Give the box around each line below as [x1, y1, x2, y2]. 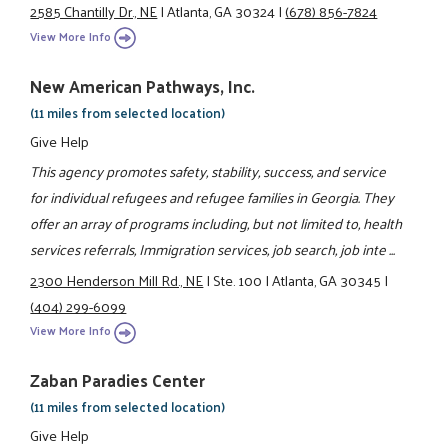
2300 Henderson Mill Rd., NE [30, 266, 204, 293]
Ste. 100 [213, 266, 263, 293]
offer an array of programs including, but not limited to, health [30, 210, 403, 237]
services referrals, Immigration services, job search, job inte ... [30, 236, 396, 263]
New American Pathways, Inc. [30, 70, 256, 101]
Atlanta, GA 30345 [272, 266, 382, 293]
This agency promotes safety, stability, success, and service [30, 158, 387, 185]
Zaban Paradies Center [30, 365, 206, 396]
